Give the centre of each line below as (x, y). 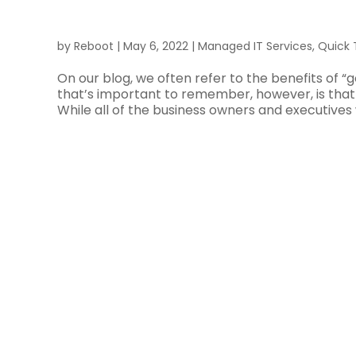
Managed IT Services (255, 46)
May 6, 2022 (156, 46)
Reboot (94, 46)
